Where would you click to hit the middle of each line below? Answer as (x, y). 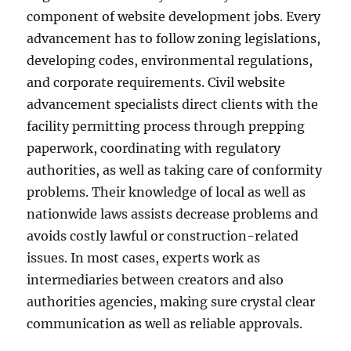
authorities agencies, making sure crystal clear (171, 302)
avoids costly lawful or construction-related (163, 236)
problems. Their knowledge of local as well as (166, 192)
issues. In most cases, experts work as (144, 258)
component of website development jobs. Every (174, 16)
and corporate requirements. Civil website (156, 82)
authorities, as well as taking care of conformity (175, 170)
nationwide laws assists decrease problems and (173, 214)
